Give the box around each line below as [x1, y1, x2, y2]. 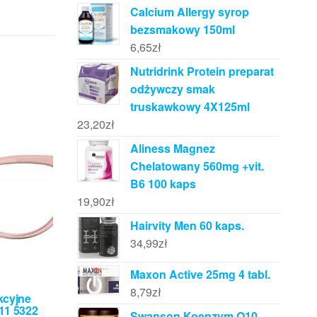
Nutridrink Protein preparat [129, 63, 274, 79]
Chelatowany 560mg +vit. [129, 158, 264, 174]
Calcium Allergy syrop [129, 4, 249, 20]
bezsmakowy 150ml [129, 21, 235, 38]
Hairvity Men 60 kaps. [129, 217, 244, 234]
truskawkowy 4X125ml [129, 98, 250, 115]
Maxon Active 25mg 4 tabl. [129, 266, 270, 282]
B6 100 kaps [129, 175, 196, 192]
